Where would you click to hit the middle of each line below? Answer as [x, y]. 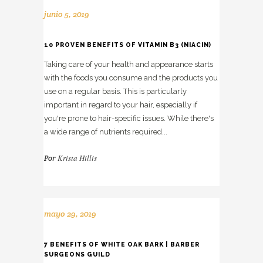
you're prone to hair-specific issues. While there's [129, 119]
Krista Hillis [77, 158]
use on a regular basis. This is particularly [115, 92]
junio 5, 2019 [67, 14]
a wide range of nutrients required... [106, 132]
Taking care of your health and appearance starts [129, 65]
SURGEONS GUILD [77, 254]
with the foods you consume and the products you [131, 78]
